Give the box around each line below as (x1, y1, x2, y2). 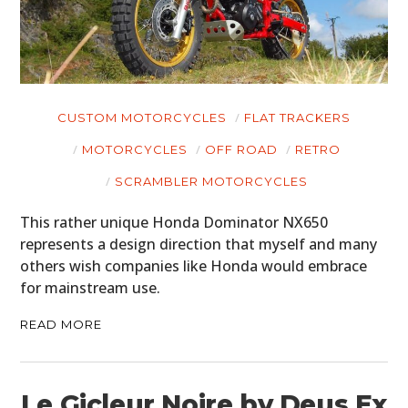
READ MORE (20, 317, 103, 332)
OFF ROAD (204, 142, 278, 158)
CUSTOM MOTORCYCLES (57, 110, 227, 126)
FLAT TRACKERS (244, 110, 351, 126)
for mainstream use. (20, 278, 161, 299)
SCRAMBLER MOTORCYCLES (114, 174, 308, 189)
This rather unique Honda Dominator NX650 (20, 212, 329, 233)
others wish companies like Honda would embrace (20, 256, 368, 277)
